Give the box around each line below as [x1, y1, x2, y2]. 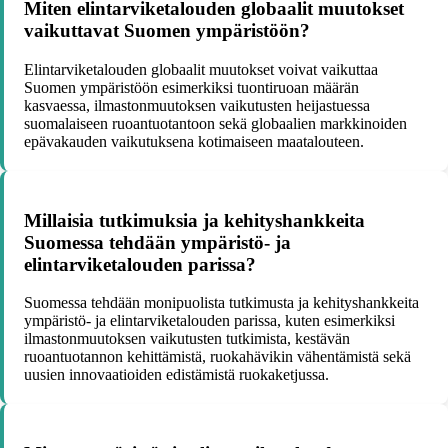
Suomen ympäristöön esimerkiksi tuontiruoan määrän [24, 78, 359, 96]
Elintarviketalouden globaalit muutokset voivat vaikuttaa [24, 60, 378, 78]
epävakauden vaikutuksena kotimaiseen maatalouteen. [24, 132, 364, 150]
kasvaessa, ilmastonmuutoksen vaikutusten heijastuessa [24, 96, 370, 114]
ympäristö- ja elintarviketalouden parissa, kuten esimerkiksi [24, 312, 395, 330]
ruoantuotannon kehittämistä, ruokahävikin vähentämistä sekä [24, 348, 411, 366]
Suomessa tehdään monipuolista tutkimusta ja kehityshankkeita [24, 294, 419, 312]
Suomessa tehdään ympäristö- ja [24, 231, 291, 253]
